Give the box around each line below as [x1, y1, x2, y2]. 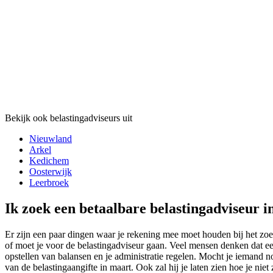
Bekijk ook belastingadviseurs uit [5, 113, 132, 124]
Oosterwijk [29, 166, 72, 177]
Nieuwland [29, 133, 72, 144]
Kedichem [29, 155, 69, 166]
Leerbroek [29, 177, 69, 188]
